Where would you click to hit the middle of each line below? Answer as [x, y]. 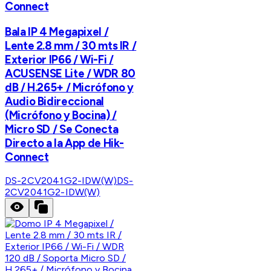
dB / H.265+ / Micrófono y [69, 87]
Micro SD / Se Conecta [62, 129]
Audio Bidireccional [54, 101]
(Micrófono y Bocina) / [61, 115]
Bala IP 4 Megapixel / [57, 31]
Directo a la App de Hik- [65, 143]
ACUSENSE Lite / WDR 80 [70, 73]
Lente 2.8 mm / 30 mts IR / [71, 45]
